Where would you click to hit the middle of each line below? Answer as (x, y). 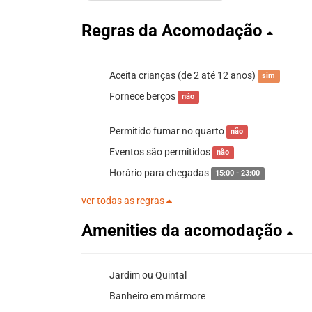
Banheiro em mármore (157, 296)
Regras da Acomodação (174, 30)
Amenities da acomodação (184, 230)
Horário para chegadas (160, 172)
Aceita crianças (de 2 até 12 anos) (184, 75)
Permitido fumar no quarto (168, 131)
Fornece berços (143, 96)
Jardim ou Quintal (148, 275)
